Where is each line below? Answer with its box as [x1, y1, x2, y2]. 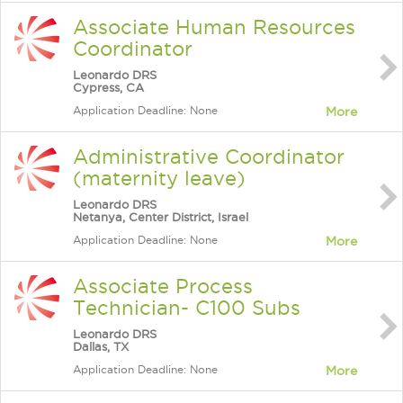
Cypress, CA [73, 81, 144, 94]
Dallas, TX [73, 340, 129, 353]
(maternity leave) [73, 167, 246, 189]
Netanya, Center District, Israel [73, 210, 248, 223]
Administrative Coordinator [73, 146, 345, 167]
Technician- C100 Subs [73, 297, 300, 318]
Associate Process [73, 275, 253, 297]
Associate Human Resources [73, 16, 355, 38]
